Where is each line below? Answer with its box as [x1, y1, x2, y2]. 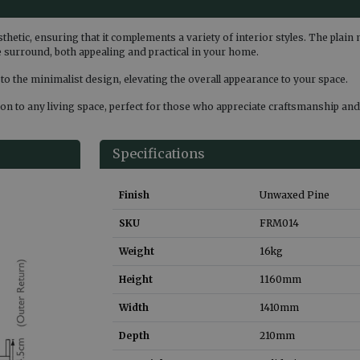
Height [119, 272, 153, 285]
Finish [119, 188, 149, 201]
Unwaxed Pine [260, 188, 329, 201]
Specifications [112, 145, 205, 162]
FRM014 [260, 216, 299, 229]
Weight [119, 244, 154, 257]
